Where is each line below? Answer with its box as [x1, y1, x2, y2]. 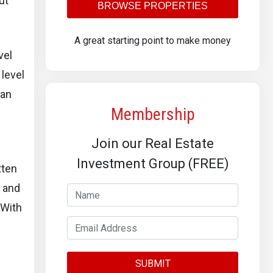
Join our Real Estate [91, 136, 214, 151]
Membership [110, 104, 195, 124]
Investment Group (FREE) [76, 156, 229, 171]
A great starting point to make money [74, 35, 231, 46]
